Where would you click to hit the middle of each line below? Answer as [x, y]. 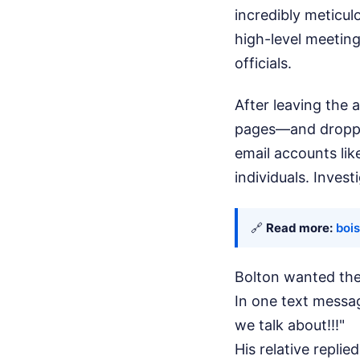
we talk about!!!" [290, 325]
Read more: [299, 227]
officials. [263, 63]
